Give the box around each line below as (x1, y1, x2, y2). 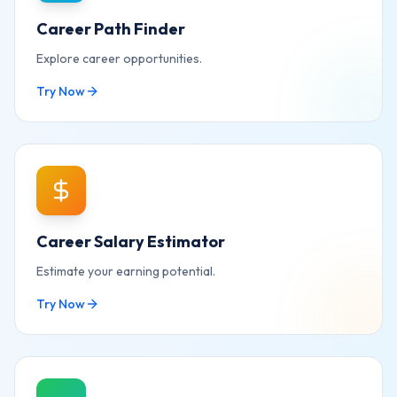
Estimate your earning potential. (36, 263, 215, 279)
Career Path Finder (36, 19, 185, 39)
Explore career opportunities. (36, 51, 202, 66)
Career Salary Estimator (36, 231, 225, 252)
